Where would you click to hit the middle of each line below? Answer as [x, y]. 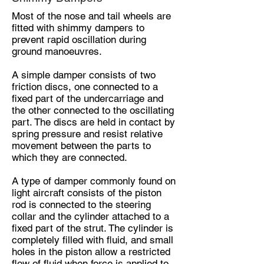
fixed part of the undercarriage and [88, 98]
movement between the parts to [81, 146]
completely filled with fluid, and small [93, 240]
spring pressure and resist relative [87, 134]
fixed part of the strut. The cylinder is [93, 228]
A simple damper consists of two [84, 75]
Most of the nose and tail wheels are [91, 16]
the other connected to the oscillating [93, 110]
